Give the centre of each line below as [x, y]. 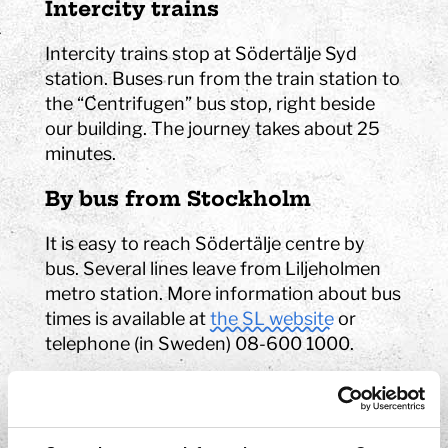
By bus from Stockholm [178, 198]
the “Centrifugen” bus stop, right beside [210, 103]
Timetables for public [224, 396]
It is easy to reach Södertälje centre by [205, 243]
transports [223, 421]
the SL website [274, 318]
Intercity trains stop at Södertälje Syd [201, 53]
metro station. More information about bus [223, 293]
